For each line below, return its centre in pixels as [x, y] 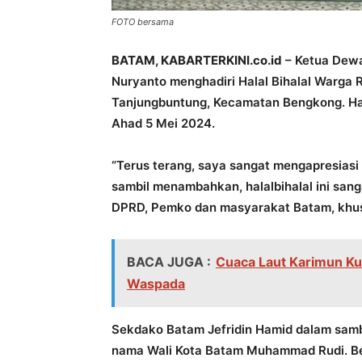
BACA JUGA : [169, 262]
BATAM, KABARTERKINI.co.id [197, 60]
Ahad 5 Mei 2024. [163, 123]
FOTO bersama [143, 22]
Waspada [156, 284]
